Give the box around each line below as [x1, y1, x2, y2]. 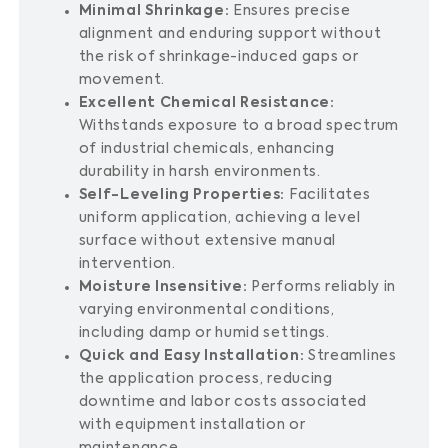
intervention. [78, 257, 176, 271]
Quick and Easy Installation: [78, 349, 305, 363]
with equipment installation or [78, 418, 306, 432]
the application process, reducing [78, 372, 333, 386]
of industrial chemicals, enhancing [78, 142, 335, 156]
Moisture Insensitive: [78, 280, 248, 294]
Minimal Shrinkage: [78, 4, 230, 18]
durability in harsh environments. [78, 165, 321, 179]
